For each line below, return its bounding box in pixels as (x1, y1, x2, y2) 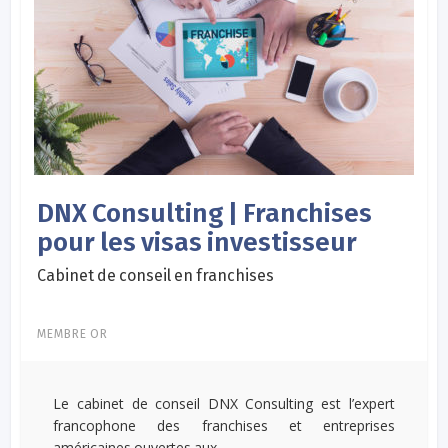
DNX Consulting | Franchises (37, 197, 373, 229)
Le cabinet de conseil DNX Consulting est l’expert (53, 393, 395, 413)
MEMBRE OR (37, 326, 109, 341)
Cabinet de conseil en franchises (37, 265, 275, 285)
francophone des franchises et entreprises (53, 415, 395, 435)
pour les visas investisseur (37, 226, 358, 258)
